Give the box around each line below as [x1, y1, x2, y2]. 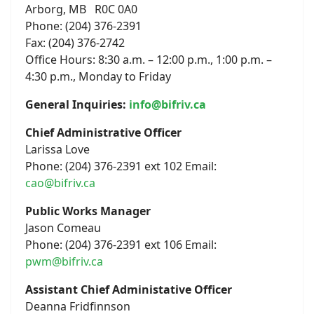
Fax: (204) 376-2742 [25, 35, 125, 50]
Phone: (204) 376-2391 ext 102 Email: [25, 158, 217, 174]
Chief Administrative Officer [25, 125, 182, 140]
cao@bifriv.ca [25, 175, 95, 191]
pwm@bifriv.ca [25, 254, 103, 269]
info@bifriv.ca [129, 97, 206, 112]
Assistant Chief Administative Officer [25, 282, 232, 297]
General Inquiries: [25, 97, 129, 112]
